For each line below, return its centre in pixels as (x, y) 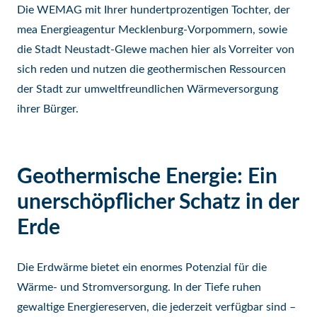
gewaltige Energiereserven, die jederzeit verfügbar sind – (156, 307)
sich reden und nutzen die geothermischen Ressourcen (151, 69)
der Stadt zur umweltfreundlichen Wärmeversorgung (148, 89)
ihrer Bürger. (49, 109)
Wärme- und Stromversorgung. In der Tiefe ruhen (139, 287)
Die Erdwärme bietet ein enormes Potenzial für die (142, 267)
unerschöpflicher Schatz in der (158, 202)
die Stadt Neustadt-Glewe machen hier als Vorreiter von (156, 50)
